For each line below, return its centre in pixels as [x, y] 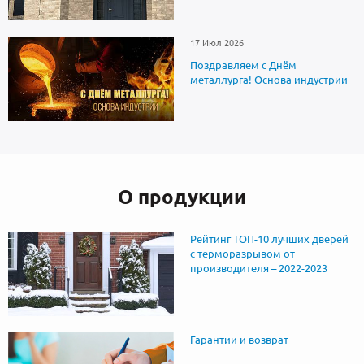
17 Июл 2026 [217, 43]
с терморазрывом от [242, 254]
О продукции [182, 197]
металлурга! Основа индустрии [269, 80]
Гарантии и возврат [239, 340]
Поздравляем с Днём [243, 65]
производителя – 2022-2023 [258, 269]
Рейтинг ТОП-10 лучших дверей [269, 239]
